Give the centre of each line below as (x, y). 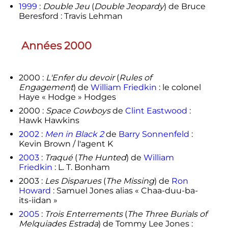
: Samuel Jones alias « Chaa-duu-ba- (124, 190)
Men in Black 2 (74, 134)
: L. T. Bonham (81, 167)
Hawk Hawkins (49, 120)
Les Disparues (73, 181)
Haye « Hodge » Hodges (67, 97)
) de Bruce (184, 7)
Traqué (59, 157)
